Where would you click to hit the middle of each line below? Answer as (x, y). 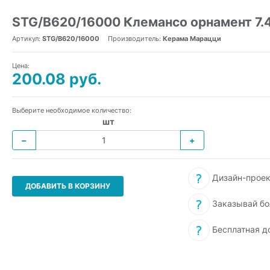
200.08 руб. (57, 79)
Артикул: (27, 39)
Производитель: (135, 39)
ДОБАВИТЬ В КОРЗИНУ (68, 186)
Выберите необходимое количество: (72, 110)
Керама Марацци (192, 39)
